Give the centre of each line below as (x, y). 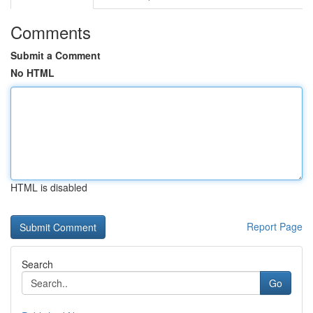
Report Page (275, 226)
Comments (51, 32)
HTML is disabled (49, 187)
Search (37, 264)
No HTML (32, 73)
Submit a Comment (56, 55)
